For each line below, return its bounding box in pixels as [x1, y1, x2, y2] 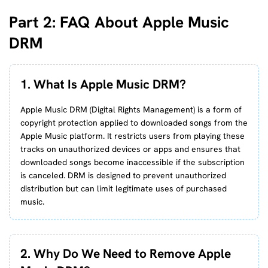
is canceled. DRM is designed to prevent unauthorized [20, 170, 226, 181]
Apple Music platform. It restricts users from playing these [20, 130, 245, 142]
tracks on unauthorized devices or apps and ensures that [20, 144, 240, 155]
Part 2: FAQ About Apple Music [9, 11, 229, 32]
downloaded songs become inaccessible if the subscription [20, 157, 245, 168]
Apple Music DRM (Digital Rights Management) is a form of [20, 104, 242, 115]
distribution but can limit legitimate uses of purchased [20, 183, 227, 194]
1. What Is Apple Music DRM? [20, 75, 186, 92]
